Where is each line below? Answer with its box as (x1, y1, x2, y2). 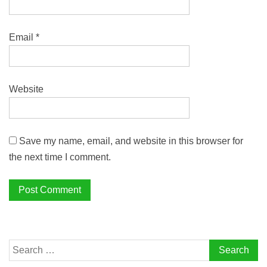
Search (8, 242, 39, 253)
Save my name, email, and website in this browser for (19, 136, 243, 147)
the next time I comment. (9, 152, 111, 163)
